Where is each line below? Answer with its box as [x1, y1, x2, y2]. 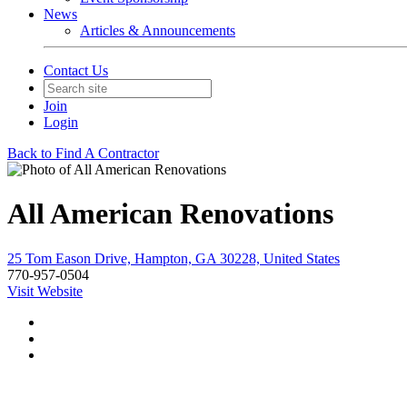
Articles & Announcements [80, 23, 235, 38]
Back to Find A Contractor [7, 145, 159, 161]
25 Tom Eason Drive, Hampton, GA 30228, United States [7, 250, 340, 266]
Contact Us [44, 63, 108, 78]
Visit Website [7, 283, 83, 299]
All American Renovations [7, 197, 333, 231]
